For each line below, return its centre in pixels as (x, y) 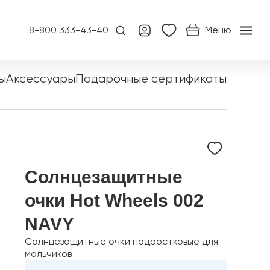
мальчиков (48, 253)
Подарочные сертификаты (151, 78)
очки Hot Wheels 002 (114, 200)
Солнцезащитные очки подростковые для (121, 241)
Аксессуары (41, 78)
